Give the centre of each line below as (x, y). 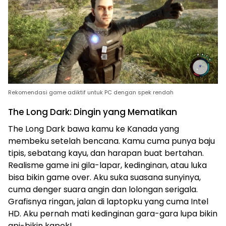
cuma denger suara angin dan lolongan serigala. (103, 190)
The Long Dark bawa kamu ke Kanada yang (94, 129)
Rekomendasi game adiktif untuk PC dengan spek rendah (91, 93)
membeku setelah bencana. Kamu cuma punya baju (111, 141)
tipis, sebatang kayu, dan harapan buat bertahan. (106, 153)
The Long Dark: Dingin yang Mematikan (93, 112)
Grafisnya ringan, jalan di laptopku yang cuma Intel (108, 202)
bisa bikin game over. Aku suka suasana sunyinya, (104, 178)
